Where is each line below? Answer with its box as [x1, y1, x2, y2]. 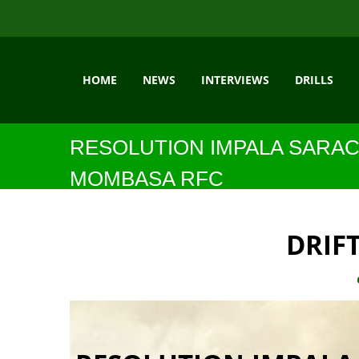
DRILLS [295, 72, 333, 87]
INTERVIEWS [201, 72, 269, 87]
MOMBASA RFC [70, 167, 224, 191]
